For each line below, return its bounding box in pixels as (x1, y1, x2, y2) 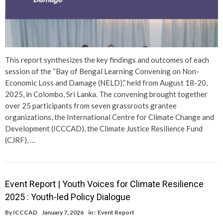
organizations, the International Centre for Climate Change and (5, 112, 214, 121)
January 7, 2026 (42, 208, 84, 216)
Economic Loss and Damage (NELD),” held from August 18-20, (5, 78, 208, 87)
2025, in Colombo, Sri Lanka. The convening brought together (5, 89, 208, 99)
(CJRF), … (5, 135, 35, 144)
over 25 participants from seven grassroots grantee (5, 101, 177, 110)
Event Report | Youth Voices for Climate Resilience (5, 178, 204, 189)
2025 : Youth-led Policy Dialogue (5, 191, 130, 202)
